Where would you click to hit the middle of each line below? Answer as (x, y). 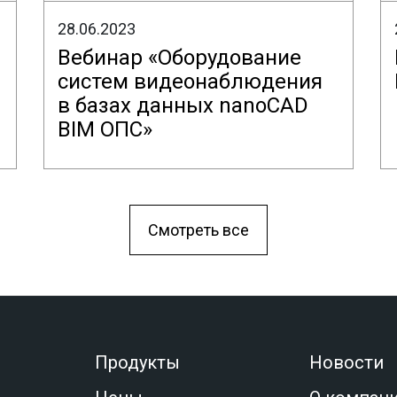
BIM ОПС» (105, 129)
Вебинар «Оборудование (179, 58)
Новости (347, 362)
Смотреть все (198, 230)
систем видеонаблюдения (190, 82)
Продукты (138, 362)
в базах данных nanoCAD (183, 105)
